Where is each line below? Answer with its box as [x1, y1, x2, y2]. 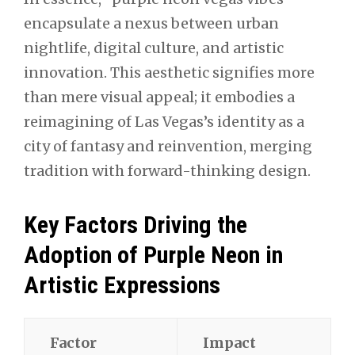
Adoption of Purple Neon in [24, 241, 283, 269]
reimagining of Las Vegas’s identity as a [24, 113, 304, 132]
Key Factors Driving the [24, 211, 247, 239]
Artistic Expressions [24, 271, 220, 300]
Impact [202, 333, 256, 352]
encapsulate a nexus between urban [24, 14, 279, 33]
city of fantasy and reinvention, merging [24, 137, 312, 156]
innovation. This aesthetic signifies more [24, 63, 315, 82]
